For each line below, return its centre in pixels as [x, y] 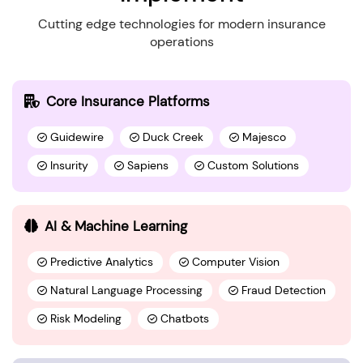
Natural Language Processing [126, 290]
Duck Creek [173, 137]
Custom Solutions [253, 165]
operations [181, 41]
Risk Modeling [86, 318]
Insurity [69, 165]
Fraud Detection [284, 290]
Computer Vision [236, 262]
